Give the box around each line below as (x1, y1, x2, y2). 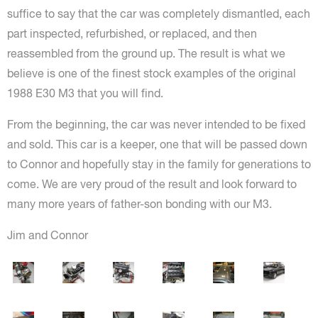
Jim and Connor (7, 228, 88, 241)
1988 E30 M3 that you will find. (7, 86, 163, 99)
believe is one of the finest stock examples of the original (7, 66, 296, 79)
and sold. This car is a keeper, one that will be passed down (7, 137, 307, 150)
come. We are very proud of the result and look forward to (7, 177, 297, 190)
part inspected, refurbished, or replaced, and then (7, 26, 257, 40)
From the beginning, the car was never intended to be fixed (7, 117, 305, 131)
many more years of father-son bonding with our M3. (7, 197, 272, 210)
